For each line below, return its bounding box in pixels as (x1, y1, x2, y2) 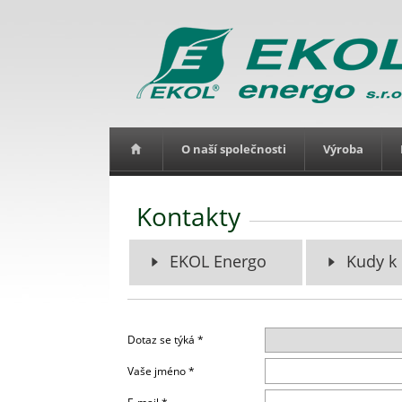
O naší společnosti (181, 141, 286, 157)
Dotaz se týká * (127, 332, 204, 347)
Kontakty (136, 199, 240, 233)
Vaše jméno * (127, 363, 195, 379)
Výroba (323, 141, 363, 157)
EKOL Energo (170, 250, 267, 272)
